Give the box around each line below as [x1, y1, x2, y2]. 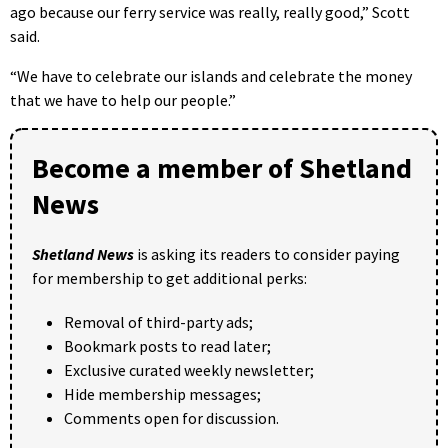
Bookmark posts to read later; [64, 335, 271, 356]
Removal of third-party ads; [64, 311, 253, 332]
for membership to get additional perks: [32, 267, 307, 288]
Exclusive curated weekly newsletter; [64, 359, 314, 380]
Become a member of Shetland [32, 149, 412, 186]
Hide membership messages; [64, 383, 261, 404]
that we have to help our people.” [10, 89, 236, 110]
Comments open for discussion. [64, 407, 279, 428]
